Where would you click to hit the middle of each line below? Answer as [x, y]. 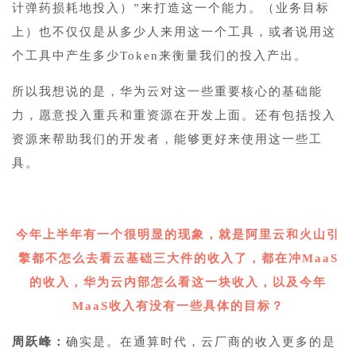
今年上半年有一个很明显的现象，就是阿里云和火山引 [178, 234]
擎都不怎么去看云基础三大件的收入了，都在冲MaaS [178, 258]
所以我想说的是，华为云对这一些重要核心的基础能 [167, 91]
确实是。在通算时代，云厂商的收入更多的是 [201, 341]
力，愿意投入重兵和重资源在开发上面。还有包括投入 [174, 115]
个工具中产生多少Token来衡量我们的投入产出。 [160, 55]
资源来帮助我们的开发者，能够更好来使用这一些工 [167, 139]
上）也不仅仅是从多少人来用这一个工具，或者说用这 [174, 31]
